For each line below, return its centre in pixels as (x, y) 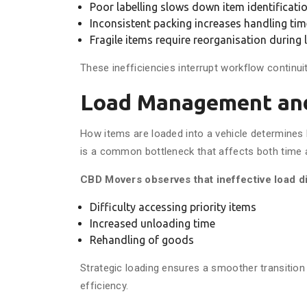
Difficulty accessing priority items (173, 207)
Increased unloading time (152, 223)
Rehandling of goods (142, 240)
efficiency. (105, 286)
